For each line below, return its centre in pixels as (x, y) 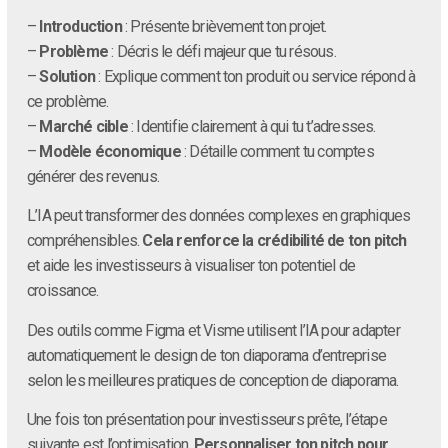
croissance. (63, 291)
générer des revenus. (93, 176)
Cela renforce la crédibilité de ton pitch (274, 241)
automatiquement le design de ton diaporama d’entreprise (207, 355)
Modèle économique (110, 151)
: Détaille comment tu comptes (277, 151)
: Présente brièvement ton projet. (224, 26)
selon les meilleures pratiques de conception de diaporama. (213, 380)
